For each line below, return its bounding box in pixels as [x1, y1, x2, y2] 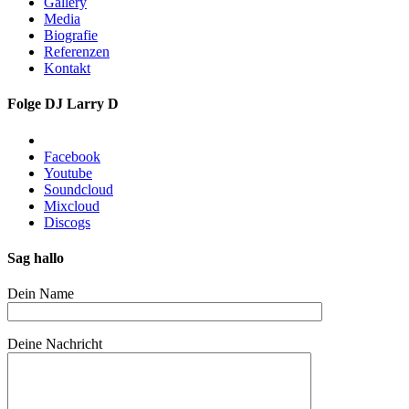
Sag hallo [7, 249, 64, 266]
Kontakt [44, 59, 90, 76]
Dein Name [7, 286, 74, 302]
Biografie [44, 26, 98, 43]
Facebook [44, 148, 100, 164]
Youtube [44, 164, 92, 181]
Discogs [44, 214, 90, 230]
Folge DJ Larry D [7, 96, 119, 112]
